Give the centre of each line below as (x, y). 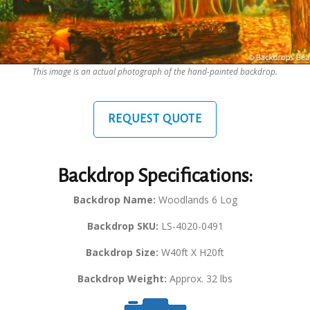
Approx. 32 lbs (200, 279)
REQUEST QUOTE (155, 119)
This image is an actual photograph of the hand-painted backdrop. (155, 72)
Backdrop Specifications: (155, 176)
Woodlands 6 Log (196, 200)
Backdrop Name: (114, 200)
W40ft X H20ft (191, 253)
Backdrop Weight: (122, 279)
